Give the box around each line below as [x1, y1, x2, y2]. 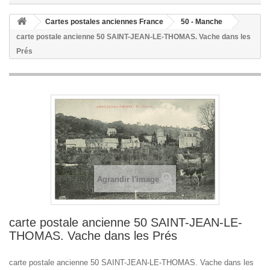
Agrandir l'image [97, 174, 159, 184]
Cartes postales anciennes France [45, 17, 163, 26]
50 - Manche [181, 17, 222, 26]
